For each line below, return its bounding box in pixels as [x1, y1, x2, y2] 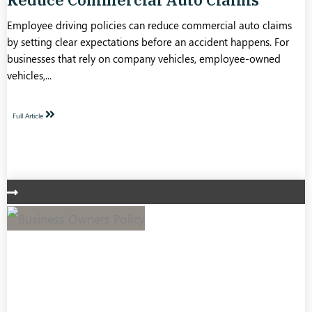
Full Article [13, 111, 45, 121]
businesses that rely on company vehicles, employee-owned [7, 52, 281, 65]
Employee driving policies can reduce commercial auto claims [7, 18, 292, 32]
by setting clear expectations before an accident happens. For [7, 35, 289, 49]
